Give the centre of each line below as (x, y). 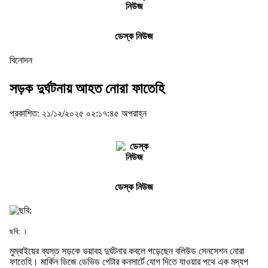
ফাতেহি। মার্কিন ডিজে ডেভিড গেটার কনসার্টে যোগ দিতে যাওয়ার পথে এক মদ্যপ (129, 261)
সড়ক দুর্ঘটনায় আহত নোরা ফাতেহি (87, 88)
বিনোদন (21, 60)
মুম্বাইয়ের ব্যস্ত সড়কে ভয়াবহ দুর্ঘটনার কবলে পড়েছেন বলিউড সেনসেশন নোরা (127, 251)
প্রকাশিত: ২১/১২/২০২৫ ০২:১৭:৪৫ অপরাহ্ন (78, 114)
